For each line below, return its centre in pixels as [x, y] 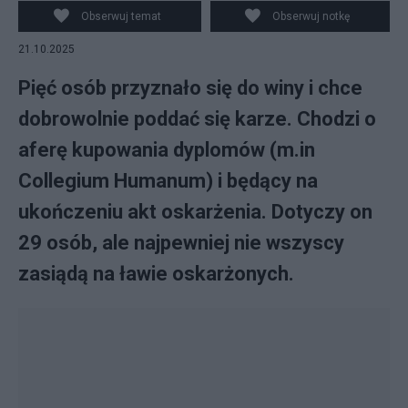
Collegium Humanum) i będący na [168, 181]
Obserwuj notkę [311, 16]
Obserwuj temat [121, 16]
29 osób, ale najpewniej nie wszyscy [181, 243]
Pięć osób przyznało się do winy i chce [190, 88]
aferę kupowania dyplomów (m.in [167, 150]
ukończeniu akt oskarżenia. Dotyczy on [195, 212]
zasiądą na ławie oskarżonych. [156, 274]
